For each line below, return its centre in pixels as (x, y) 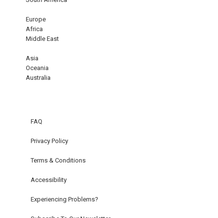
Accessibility (48, 180)
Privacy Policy (49, 141)
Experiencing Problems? (64, 200)
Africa (34, 29)
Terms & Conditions (58, 161)
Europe (36, 19)
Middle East (42, 39)
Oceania (37, 68)
